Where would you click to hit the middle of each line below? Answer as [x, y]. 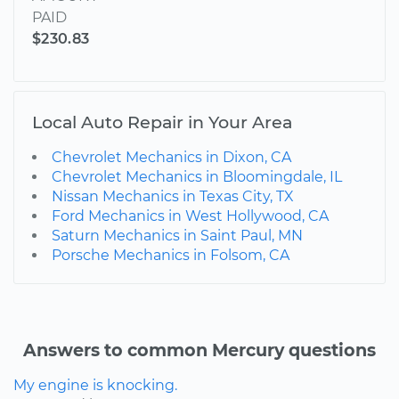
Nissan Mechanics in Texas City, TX [173, 197]
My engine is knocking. [95, 386]
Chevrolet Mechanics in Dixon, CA [171, 158]
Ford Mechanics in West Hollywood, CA [190, 216]
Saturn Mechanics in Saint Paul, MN [177, 236]
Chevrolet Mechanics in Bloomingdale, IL [197, 177]
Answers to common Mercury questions [199, 350]
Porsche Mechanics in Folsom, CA [171, 256]
